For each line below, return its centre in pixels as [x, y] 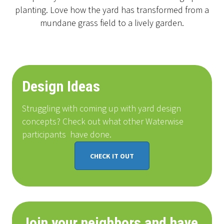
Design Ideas [61, 86]
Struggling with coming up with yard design [101, 109]
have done [90, 135]
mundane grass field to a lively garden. [112, 23]
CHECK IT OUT [112, 157]
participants [44, 135]
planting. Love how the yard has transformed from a [112, 10]
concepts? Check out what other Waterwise [103, 122]
